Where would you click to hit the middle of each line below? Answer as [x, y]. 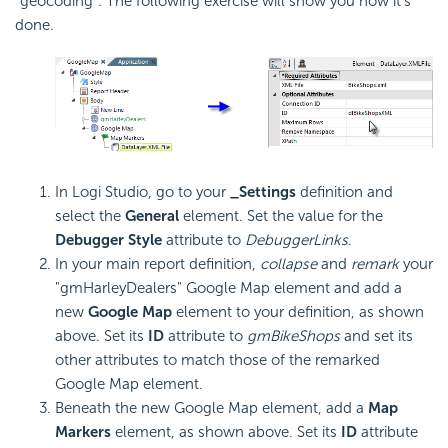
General [152, 216]
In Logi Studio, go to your [142, 192]
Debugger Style [108, 240]
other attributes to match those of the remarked [217, 360]
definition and [346, 192]
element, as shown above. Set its [226, 432]
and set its [376, 336]
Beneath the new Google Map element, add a [211, 408]
